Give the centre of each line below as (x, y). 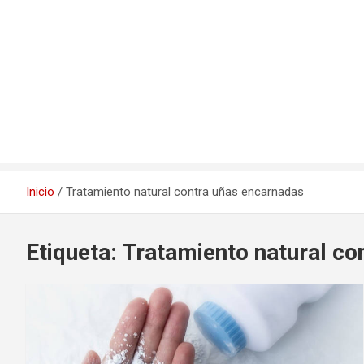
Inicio (40, 192)
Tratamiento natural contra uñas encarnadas (185, 192)
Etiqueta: (74, 252)
